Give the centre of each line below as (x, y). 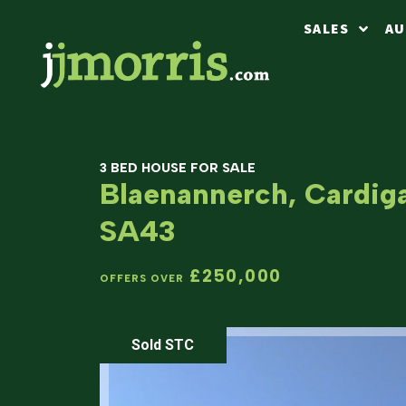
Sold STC (163, 344)
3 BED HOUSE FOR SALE (177, 168)
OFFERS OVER (141, 278)
